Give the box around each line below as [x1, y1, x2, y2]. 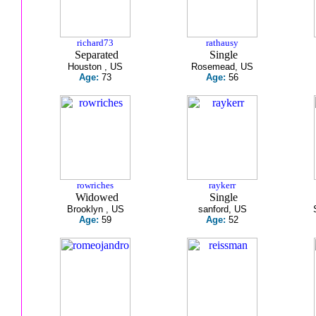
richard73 [77, 37, 114, 48]
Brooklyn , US [66, 204, 124, 214]
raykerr [209, 180, 236, 190]
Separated [72, 49, 119, 61]
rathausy [206, 37, 238, 48]
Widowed [72, 191, 119, 203]
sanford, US [197, 204, 247, 214]
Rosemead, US [191, 61, 253, 72]
